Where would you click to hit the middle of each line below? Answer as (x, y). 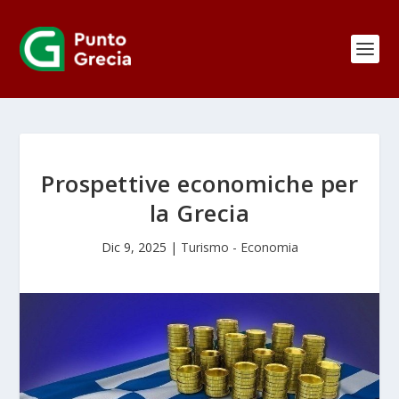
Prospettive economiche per (199, 183)
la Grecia (199, 213)
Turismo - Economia (239, 247)
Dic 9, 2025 (134, 247)
